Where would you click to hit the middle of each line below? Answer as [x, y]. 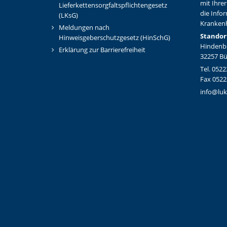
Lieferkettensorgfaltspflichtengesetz [113, 6]
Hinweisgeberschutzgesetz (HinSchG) [115, 38]
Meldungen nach [84, 28]
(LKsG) [68, 16]
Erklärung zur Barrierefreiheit [102, 50]
